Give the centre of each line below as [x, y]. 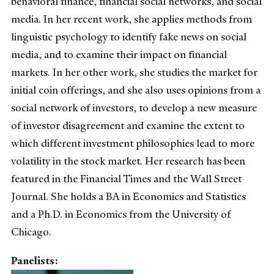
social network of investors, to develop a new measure [134, 107]
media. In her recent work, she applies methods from [131, 19]
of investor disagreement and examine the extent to [128, 125]
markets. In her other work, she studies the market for [134, 72]
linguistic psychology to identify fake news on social [129, 36]
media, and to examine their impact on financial [119, 54]
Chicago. [31, 231]
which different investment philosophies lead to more [133, 143]
